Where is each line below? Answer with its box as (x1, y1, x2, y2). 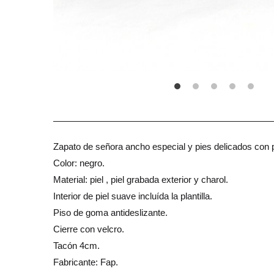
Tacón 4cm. (53, 240, 100, 251)
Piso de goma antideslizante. (53, 207, 168, 218)
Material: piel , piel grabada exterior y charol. (53, 174, 228, 185)
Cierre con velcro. (53, 223, 124, 234)
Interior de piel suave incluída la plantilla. (53, 190, 212, 201)
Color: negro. (53, 157, 105, 168)
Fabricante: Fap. (53, 256, 118, 267)
